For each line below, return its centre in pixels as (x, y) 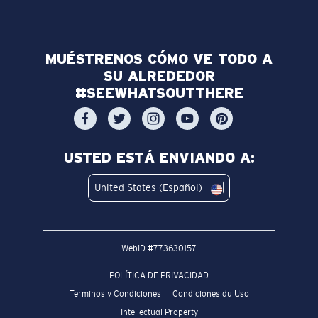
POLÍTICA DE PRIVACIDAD (159, 275)
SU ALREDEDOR (159, 76)
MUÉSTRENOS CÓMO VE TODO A (159, 59)
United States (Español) (148, 187)
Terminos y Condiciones (115, 294)
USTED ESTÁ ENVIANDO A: (159, 157)
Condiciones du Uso (210, 294)
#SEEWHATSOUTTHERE (159, 93)
